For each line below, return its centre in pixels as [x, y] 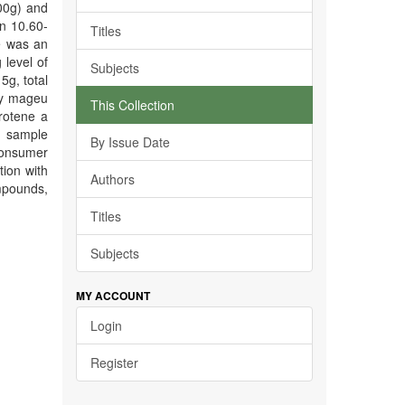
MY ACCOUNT [113, 296]
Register [114, 363]
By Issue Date [130, 142]
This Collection [132, 105]
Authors [112, 179]
